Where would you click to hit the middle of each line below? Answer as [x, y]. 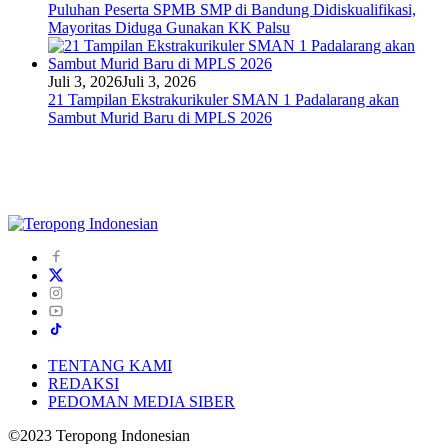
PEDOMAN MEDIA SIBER [141, 401]
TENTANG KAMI [110, 365]
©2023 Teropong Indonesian [99, 435]
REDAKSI [83, 383]
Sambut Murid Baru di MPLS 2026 [160, 117]
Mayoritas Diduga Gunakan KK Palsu [169, 27]
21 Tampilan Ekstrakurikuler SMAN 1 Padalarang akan [223, 99]
